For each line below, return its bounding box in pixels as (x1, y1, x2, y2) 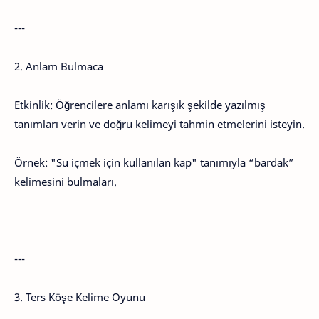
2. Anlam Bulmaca (14, 59, 103, 73)
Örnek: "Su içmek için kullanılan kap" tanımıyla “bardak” (14, 155, 294, 169)
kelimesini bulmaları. (14, 174, 117, 189)
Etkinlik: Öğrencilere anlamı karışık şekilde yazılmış (14, 98, 266, 112)
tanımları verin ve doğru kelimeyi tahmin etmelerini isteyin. (14, 117, 305, 131)
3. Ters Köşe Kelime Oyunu (14, 290, 145, 304)
